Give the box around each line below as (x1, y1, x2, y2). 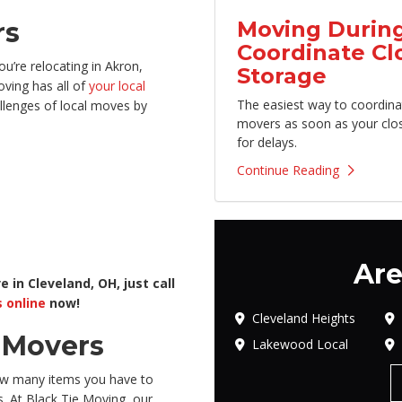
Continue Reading (237, 162, 339, 179)
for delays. (237, 134, 297, 151)
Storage (237, 63, 327, 89)
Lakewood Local (252, 336, 348, 353)
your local (89, 77, 145, 95)
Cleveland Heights (252, 310, 355, 327)
